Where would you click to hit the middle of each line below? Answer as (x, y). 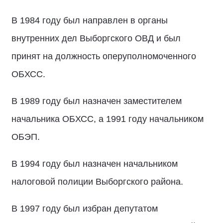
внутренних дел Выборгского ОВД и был (96, 38)
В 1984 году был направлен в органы (90, 20)
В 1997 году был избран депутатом (85, 209)
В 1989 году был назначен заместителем (97, 101)
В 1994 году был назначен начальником (95, 164)
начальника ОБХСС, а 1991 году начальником (108, 119)
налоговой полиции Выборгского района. (97, 182)
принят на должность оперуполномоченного (104, 56)
